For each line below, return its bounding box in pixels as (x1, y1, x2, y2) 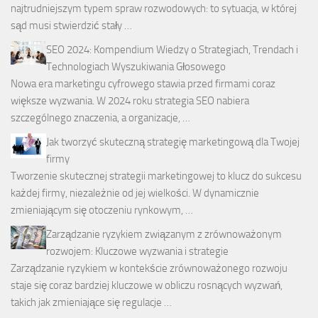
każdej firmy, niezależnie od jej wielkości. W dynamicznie (11, 187, 259, 200)
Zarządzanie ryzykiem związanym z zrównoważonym (46, 228, 282, 241)
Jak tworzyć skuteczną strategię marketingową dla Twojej (46, 136, 300, 149)
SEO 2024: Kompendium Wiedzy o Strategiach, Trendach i (46, 43, 298, 57)
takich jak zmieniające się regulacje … (11, 296, 172, 309)
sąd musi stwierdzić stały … (11, 19, 132, 33)
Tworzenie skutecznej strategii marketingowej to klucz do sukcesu (11, 170, 302, 183)
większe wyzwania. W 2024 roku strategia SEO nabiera (11, 94, 249, 108)
